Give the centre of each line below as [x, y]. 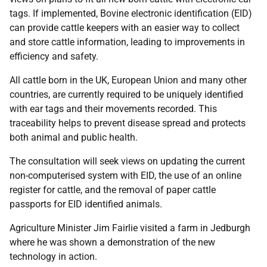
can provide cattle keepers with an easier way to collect [125, 28]
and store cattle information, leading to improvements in [127, 42]
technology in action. [53, 257]
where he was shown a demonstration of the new [112, 242]
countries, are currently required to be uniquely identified [126, 94]
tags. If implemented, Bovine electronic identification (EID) [131, 13]
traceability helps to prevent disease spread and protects [128, 123]
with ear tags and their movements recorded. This [113, 109]
